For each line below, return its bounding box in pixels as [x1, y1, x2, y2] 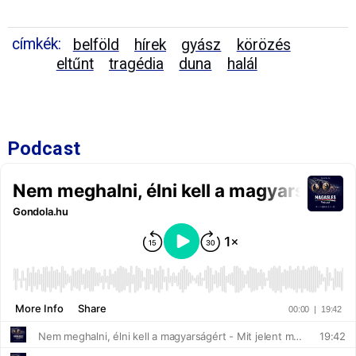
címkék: [12, 35, 61, 54]
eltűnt [56, 55, 94, 74]
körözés [236, 36, 291, 55]
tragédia [109, 55, 164, 74]
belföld [72, 36, 119, 55]
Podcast [8, 137, 80, 161]
